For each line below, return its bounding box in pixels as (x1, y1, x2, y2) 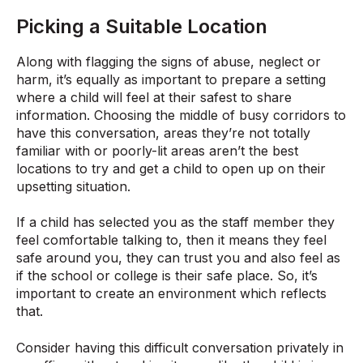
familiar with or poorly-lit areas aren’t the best (16, 143, 298, 160)
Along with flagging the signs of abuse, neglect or (16, 53, 321, 70)
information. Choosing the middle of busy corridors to (16, 107, 346, 124)
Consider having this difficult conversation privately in (16, 339, 344, 356)
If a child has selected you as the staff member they (16, 214, 335, 231)
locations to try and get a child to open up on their (16, 160, 326, 177)
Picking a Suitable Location (16, 15, 267, 39)
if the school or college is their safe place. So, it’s (16, 267, 318, 284)
